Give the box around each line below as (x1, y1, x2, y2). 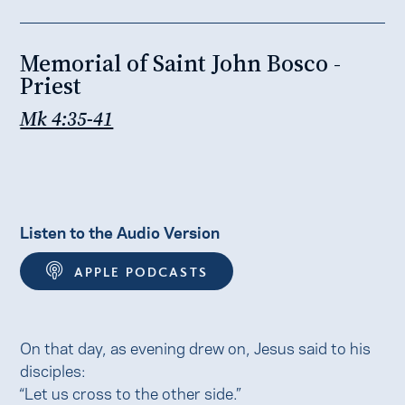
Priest (20, 69, 82, 102)
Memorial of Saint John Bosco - (20, 46, 342, 80)
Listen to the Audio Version (20, 219, 221, 242)
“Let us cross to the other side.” (20, 380, 241, 403)
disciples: (20, 357, 87, 381)
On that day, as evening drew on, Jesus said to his (20, 334, 372, 358)
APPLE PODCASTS (73, 262, 208, 279)
